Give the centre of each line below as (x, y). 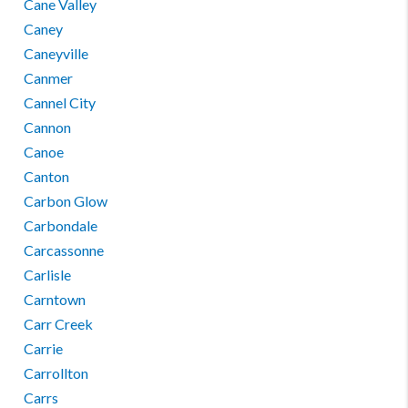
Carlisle (48, 275)
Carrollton (56, 373)
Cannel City (60, 102)
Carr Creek (59, 324)
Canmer (49, 78)
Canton (47, 176)
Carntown (55, 299)
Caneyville (56, 53)
